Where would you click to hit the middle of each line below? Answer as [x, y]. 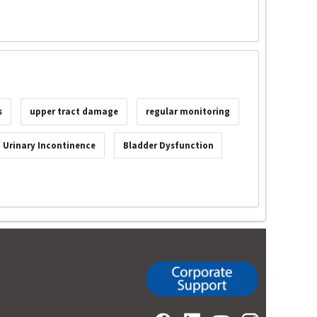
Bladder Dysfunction [168, 145]
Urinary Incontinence [49, 145]
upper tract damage [74, 112]
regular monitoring [188, 112]
